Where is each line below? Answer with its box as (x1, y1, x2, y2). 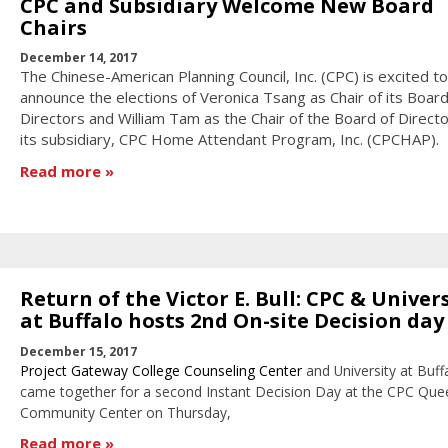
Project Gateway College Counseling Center (19, 360, 302, 380)
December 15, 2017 (19, 342, 137, 360)
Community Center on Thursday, (19, 402, 231, 422)
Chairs (19, 13, 87, 41)
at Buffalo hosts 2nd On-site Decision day (19, 307, 444, 335)
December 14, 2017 (19, 49, 137, 67)
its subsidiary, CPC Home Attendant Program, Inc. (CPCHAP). (19, 129, 439, 150)
